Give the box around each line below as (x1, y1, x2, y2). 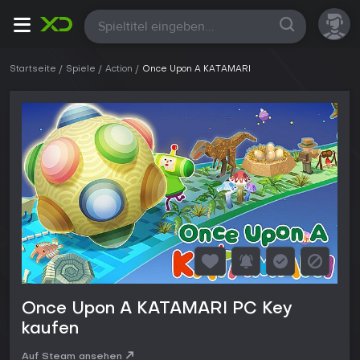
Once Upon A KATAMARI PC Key (22, 301, 292, 318)
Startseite (10, 65, 56, 74)
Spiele (66, 65, 96, 74)
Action (105, 65, 133, 74)
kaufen (22, 321, 79, 338)
